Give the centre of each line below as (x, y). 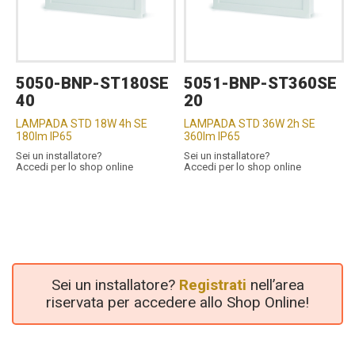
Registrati (212, 285)
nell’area (275, 285)
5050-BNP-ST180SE (92, 84)
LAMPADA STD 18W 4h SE (82, 124)
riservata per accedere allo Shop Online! (177, 303)
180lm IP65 (44, 137)
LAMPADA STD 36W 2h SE (250, 124)
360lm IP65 (212, 137)
